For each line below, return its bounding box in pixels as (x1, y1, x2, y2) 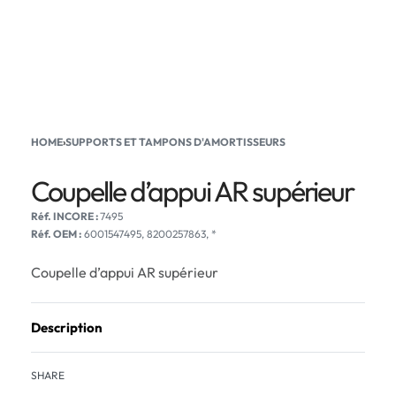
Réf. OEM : (31, 227, 81, 240)
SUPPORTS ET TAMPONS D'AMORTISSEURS (65, 135, 286, 148)
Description (31, 319, 103, 336)
